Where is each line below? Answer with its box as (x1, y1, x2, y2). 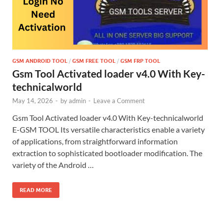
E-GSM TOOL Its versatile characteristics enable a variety (12, 124, 205, 134)
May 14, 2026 (12, 96, 53, 105)
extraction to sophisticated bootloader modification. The (12, 148, 202, 158)
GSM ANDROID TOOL (12, 57, 67, 64)
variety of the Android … (12, 160, 94, 169)
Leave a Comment (93, 96, 145, 105)
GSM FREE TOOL (72, 57, 115, 64)
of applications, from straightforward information (12, 136, 178, 146)
